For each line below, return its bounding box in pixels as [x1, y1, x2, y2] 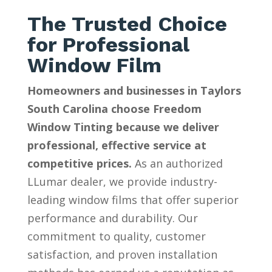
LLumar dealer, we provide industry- [27, 174, 217, 189]
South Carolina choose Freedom [27, 101, 202, 117]
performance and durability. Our [27, 211, 198, 226]
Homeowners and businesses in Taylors [27, 83, 241, 98]
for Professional [27, 32, 189, 57]
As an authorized [134, 156, 223, 171]
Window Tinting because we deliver [27, 120, 219, 135]
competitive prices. [27, 156, 132, 171]
